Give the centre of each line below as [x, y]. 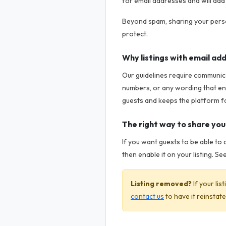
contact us [147, 196]
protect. [135, 34]
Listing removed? [161, 184]
